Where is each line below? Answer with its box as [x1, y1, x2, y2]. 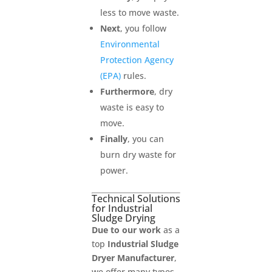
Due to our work [91, 223, 161, 236]
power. [100, 164, 128, 176]
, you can [127, 132, 164, 144]
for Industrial [91, 201, 152, 215]
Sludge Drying [91, 211, 155, 225]
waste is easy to [100, 101, 164, 113]
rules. [120, 69, 146, 81]
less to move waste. [100, 6, 179, 18]
